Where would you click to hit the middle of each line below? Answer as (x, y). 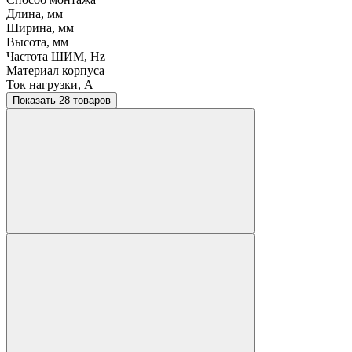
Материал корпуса (55, 71)
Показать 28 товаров (85, 101)
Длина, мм (35, 14)
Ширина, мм (40, 28)
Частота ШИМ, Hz (56, 57)
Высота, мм (37, 42)
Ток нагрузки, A (50, 85)
